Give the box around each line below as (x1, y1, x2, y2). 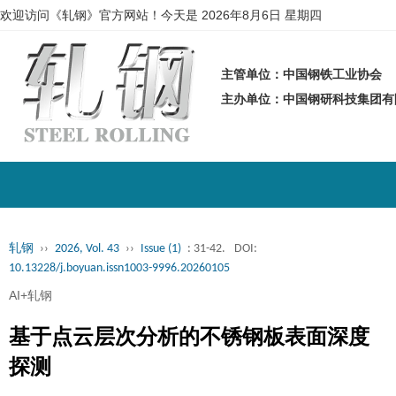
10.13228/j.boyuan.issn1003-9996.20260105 (9, 262, 230, 275)
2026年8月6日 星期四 (198, 8, 322, 22)
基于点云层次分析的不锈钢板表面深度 (9, 324, 369, 348)
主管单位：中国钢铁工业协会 (221, 67, 382, 81)
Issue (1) (141, 242, 181, 255)
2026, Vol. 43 (55, 242, 119, 255)
